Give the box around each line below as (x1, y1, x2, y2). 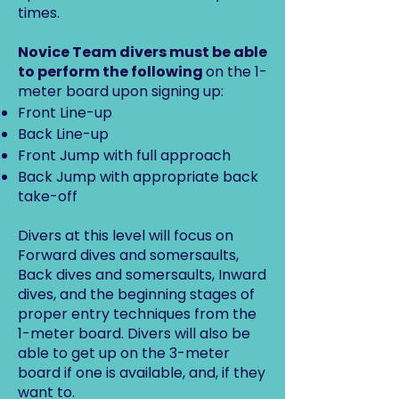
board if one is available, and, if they (18, 362, 265, 383)
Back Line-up (18, 124, 109, 144)
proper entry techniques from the (18, 304, 256, 324)
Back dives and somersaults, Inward (18, 265, 266, 285)
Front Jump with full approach (18, 145, 231, 166)
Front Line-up (18, 102, 112, 123)
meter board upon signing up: (18, 81, 224, 102)
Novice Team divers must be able (18, 42, 267, 62)
